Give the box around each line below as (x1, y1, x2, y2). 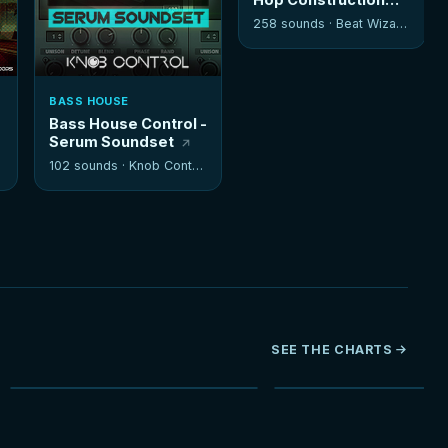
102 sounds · (49, 158, 130, 174)
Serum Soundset (49, 133, 175, 151)
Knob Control (129, 158, 193, 174)
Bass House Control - (49, 115, 208, 133)
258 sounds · (253, 16, 337, 32)
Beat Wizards (336, 16, 397, 32)
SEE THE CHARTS (270, 342, 393, 358)
